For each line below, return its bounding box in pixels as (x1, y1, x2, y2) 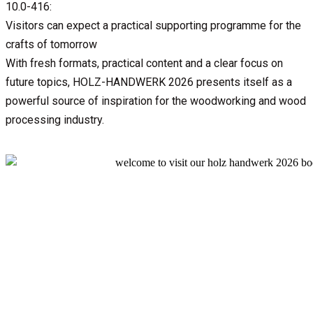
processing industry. (6, 112, 104, 126)
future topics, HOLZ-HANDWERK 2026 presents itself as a (6, 75, 292, 89)
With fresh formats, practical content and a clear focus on (6, 56, 283, 70)
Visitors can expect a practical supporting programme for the (6, 18, 301, 32)
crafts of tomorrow (6, 37, 97, 51)
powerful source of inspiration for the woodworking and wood (6, 94, 306, 108)
